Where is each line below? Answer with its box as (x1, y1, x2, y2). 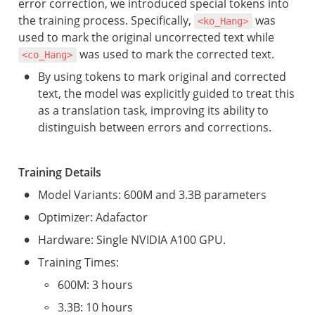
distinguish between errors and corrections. (38, 120, 271, 135)
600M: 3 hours (58, 277, 133, 292)
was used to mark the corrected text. (76, 46, 274, 62)
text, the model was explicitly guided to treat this (38, 86, 295, 101)
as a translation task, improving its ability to (38, 103, 269, 118)
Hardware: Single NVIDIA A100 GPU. (38, 232, 226, 247)
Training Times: (38, 255, 119, 270)
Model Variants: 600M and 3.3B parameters (38, 187, 266, 202)
